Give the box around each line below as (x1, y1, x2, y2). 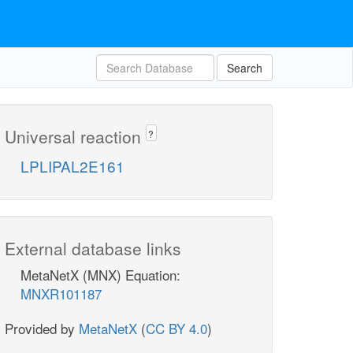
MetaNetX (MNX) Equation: (20, 265, 180, 285)
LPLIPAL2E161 (20, 155, 124, 177)
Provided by (5, 318, 79, 339)
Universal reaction (5, 124, 146, 148)
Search (227, 60, 262, 76)
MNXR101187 (20, 284, 102, 304)
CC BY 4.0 (146, 318, 207, 339)
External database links (5, 236, 181, 261)
